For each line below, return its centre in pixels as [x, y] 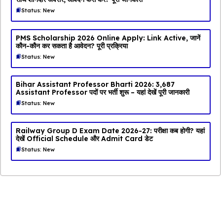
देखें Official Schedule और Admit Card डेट [84, 138]
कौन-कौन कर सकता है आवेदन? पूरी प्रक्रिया [72, 46]
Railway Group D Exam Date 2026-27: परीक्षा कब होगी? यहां [110, 130]
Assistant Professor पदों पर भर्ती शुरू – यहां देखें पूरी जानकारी [102, 92]
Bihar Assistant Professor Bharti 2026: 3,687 [95, 84]
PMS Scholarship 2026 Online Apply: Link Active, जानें [108, 38]
